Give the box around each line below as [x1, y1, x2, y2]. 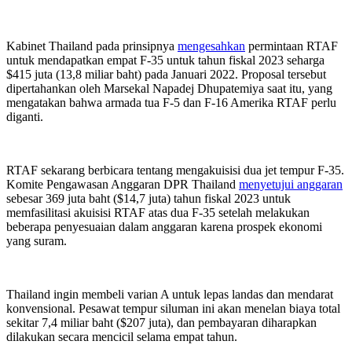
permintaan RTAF [245, 39, 338, 53]
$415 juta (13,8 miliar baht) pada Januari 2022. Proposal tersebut [6, 68, 326, 82]
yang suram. [6, 234, 67, 248]
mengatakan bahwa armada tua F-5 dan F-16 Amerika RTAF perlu [6, 96, 336, 110]
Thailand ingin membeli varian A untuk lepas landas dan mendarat [6, 288, 333, 302]
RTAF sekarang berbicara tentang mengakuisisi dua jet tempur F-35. [6, 163, 344, 178]
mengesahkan [178, 39, 245, 53]
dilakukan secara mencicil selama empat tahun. [6, 330, 237, 344]
